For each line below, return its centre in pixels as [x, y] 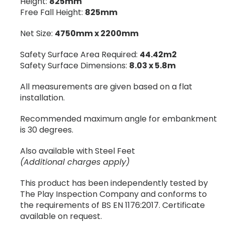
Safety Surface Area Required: [80, 54]
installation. [42, 97]
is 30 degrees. [47, 130]
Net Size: [37, 33]
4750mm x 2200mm [97, 33]
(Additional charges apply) [75, 162]
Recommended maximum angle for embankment [119, 119]
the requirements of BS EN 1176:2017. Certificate [113, 205]
